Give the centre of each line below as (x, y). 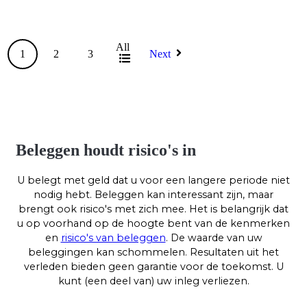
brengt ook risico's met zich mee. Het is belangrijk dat (153, 209)
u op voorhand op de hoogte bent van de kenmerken (153, 223)
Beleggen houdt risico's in (106, 150)
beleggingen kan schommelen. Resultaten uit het (153, 252)
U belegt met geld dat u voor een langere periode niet (153, 180)
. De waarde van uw (214, 237)
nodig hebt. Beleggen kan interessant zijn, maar (153, 194)
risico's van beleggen (113, 237)
